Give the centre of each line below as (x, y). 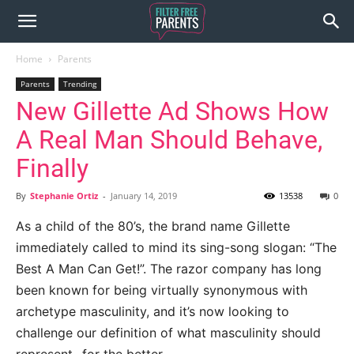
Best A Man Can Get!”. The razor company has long (169, 269)
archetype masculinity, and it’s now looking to (153, 311)
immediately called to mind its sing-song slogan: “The (176, 247)
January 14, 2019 (144, 196)
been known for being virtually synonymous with (162, 290)
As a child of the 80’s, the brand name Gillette (153, 226)
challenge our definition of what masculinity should (168, 333)
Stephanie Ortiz (64, 196)
